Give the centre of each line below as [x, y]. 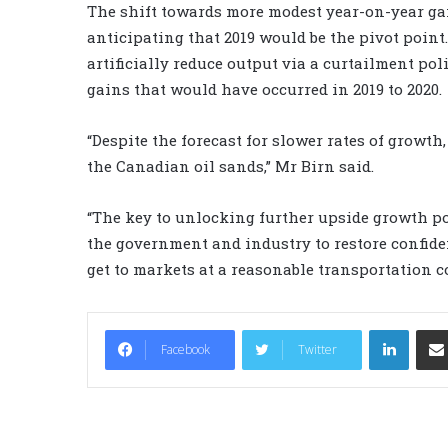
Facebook [185, 349]
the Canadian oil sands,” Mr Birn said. [230, 165]
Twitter [317, 349]
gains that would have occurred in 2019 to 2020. [264, 88]
